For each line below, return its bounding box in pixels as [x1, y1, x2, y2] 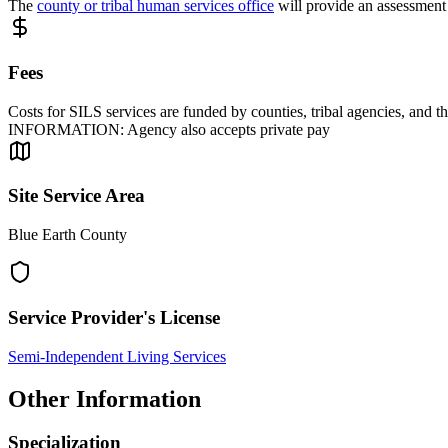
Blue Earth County [8, 226, 127, 244]
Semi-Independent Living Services [8, 347, 226, 365]
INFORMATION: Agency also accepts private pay [8, 120, 330, 138]
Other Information [8, 385, 201, 412]
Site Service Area [8, 185, 145, 207]
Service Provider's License [8, 306, 220, 328]
